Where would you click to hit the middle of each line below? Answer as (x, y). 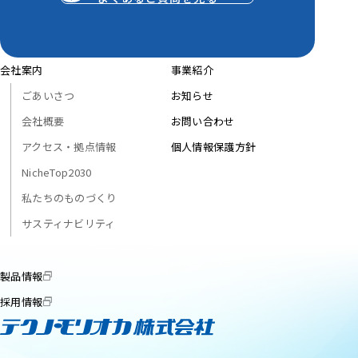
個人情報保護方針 (213, 146)
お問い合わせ (203, 121)
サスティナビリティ (69, 223)
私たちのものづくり (70, 197)
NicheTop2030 (57, 172)
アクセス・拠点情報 (69, 146)
